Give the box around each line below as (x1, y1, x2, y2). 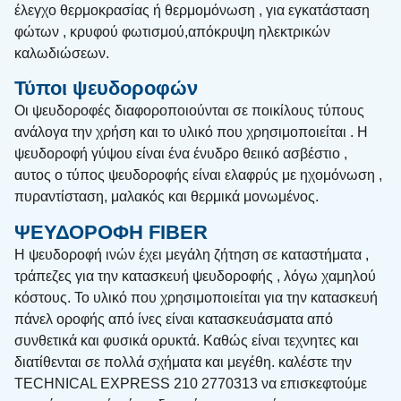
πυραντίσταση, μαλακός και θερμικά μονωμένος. (14, 189, 319, 205)
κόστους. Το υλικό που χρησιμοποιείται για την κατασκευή (14, 289, 378, 305)
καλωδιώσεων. (14, 45, 109, 61)
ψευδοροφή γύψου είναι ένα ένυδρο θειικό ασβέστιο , (14, 146, 347, 162)
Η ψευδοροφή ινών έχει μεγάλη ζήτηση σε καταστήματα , (14, 246, 369, 262)
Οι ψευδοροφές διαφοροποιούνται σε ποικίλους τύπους (14, 103, 364, 119)
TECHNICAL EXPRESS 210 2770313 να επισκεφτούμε (14, 375, 367, 391)
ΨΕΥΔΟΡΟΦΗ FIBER (14, 220, 208, 243)
